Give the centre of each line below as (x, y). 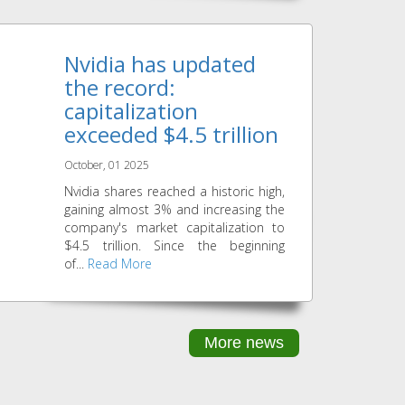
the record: (120, 88)
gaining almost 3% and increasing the (174, 210)
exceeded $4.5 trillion (172, 135)
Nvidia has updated (160, 64)
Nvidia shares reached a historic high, (174, 192)
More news (244, 343)
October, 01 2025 (107, 165)
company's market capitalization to (174, 228)
